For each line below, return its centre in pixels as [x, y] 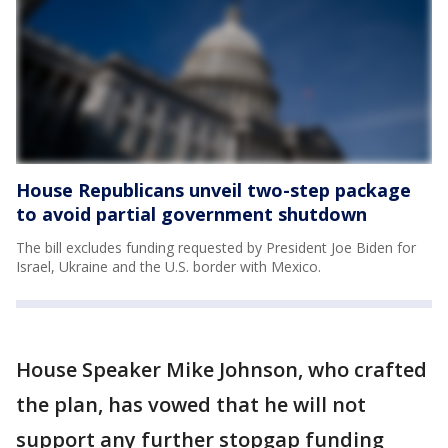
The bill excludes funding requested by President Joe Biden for [216, 247]
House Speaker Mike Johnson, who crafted [221, 369]
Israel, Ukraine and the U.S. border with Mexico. [168, 266]
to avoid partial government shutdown [191, 214]
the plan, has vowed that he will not [191, 404]
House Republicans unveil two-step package [213, 190]
